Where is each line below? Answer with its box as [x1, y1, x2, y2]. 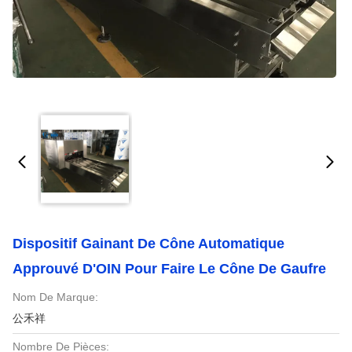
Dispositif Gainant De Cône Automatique [13, 236, 284, 251]
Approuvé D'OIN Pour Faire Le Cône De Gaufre [13, 261, 326, 277]
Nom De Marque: [13, 291, 98, 303]
